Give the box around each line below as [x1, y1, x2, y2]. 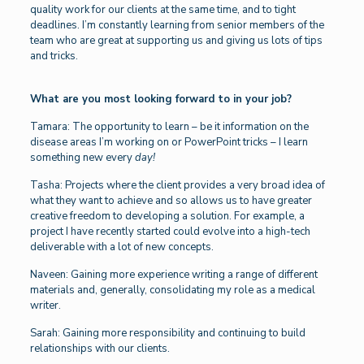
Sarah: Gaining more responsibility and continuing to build [29, 326, 305, 341]
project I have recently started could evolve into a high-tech [29, 224, 310, 240]
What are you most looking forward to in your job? [29, 92, 292, 107]
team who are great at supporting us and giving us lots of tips [29, 33, 323, 49]
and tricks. [29, 49, 78, 64]
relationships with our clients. [29, 341, 170, 357]
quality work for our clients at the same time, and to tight [29, 2, 296, 18]
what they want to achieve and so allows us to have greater [29, 193, 312, 209]
